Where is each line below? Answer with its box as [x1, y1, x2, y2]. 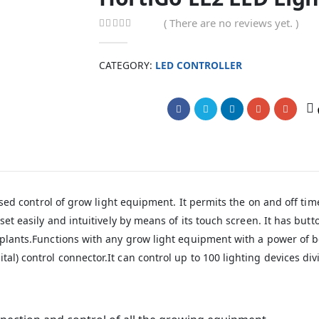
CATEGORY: [99, 58, 155, 72]
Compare [113, 98, 152, 111]
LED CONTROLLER [155, 58, 242, 72]
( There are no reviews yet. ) [164, 15, 299, 30]
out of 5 [105, 31, 146, 43]
